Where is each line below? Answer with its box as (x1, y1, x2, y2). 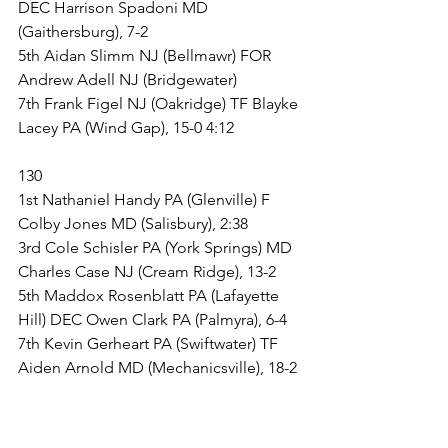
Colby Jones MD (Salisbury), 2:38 (18, 214, 248, 233)
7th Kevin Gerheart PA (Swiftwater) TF (18, 334, 282, 353)
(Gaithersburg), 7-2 (18, 22, 148, 41)
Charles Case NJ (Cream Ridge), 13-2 (18, 262, 276, 281)
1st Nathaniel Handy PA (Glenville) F (18, 190, 274, 209)
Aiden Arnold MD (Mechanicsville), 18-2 (18, 358, 301, 377)
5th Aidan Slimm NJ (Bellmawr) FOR (18, 46, 275, 65)
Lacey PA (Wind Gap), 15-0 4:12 (18, 118, 234, 137)
